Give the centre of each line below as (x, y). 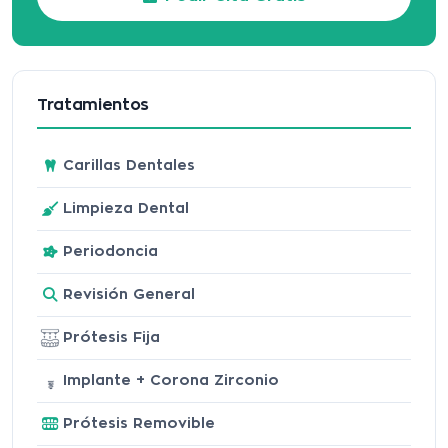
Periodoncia (110, 251)
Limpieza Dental (126, 208)
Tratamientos (93, 104)
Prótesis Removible (139, 423)
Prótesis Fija (111, 337)
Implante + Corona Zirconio (171, 380)
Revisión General (129, 294)
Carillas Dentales (129, 165)
